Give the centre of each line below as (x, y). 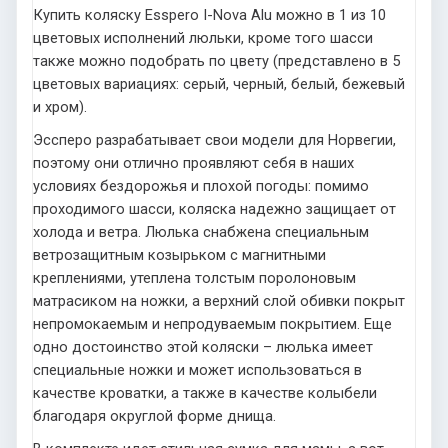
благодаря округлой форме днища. (154, 415)
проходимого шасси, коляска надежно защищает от (214, 208)
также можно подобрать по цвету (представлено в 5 (216, 60)
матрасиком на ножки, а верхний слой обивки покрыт (219, 300)
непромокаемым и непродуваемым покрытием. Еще (212, 323)
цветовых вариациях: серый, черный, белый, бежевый (219, 83)
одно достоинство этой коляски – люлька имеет (203, 346)
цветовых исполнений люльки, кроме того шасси (203, 37)
